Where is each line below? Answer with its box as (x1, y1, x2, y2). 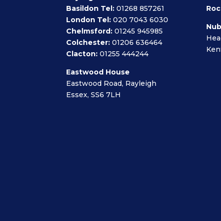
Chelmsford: (66, 26, 113, 36)
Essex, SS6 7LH (66, 90, 121, 99)
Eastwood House (66, 67, 130, 76)
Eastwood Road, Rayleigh (66, 78, 157, 88)
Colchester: (66, 37, 110, 47)
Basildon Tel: (66, 3, 115, 13)
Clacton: (66, 49, 98, 58)
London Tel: (66, 15, 111, 24)
